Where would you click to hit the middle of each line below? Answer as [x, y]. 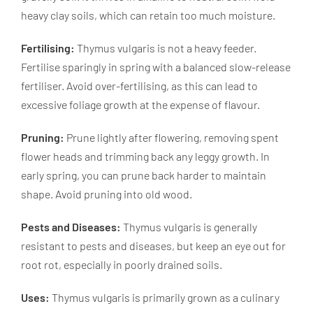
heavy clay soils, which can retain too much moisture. [148, 15]
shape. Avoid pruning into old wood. [107, 194]
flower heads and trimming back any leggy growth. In [145, 156]
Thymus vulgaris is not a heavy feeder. [166, 48]
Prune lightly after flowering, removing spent [172, 137]
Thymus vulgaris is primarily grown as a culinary [165, 297]
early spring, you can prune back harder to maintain [144, 175]
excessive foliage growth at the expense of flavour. [140, 104]
